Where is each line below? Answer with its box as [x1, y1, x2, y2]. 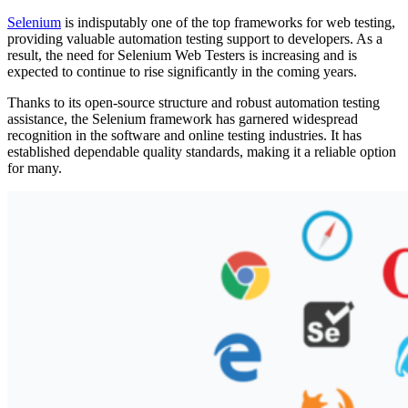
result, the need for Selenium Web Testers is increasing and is [7, 46, 357, 63]
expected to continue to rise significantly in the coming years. [7, 63, 357, 79]
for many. [7, 159, 62, 176]
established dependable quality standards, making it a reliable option [7, 143, 396, 159]
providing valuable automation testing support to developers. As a [7, 30, 382, 46]
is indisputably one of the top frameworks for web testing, [61, 14, 395, 30]
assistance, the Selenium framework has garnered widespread [7, 110, 358, 127]
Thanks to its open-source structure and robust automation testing [7, 94, 380, 110]
